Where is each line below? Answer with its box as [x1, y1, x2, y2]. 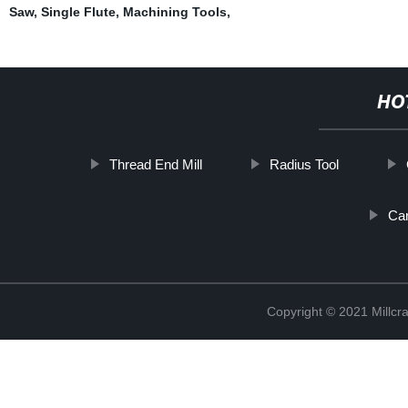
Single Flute [40, 4, 116, 19]
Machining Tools [122, 4, 227, 19]
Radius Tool [269, 156, 339, 172]
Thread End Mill [108, 156, 202, 172]
